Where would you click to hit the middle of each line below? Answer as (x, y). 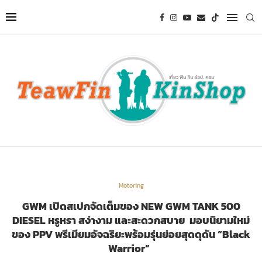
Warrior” (131, 249)
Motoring (131, 186)
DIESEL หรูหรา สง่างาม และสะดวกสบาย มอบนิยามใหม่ (131, 220)
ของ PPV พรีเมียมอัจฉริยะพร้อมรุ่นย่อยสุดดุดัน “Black (131, 235)
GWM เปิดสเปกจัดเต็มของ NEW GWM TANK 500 (131, 206)
